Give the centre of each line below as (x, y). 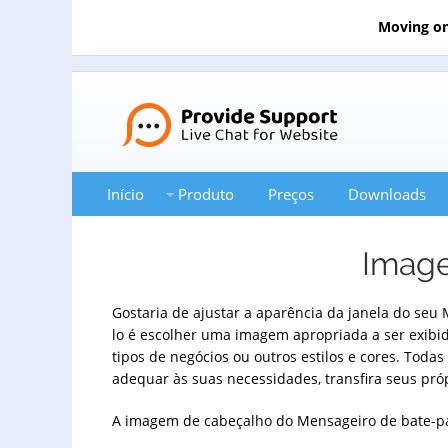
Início (125, 194)
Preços (291, 194)
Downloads (387, 194)
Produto (206, 194)
